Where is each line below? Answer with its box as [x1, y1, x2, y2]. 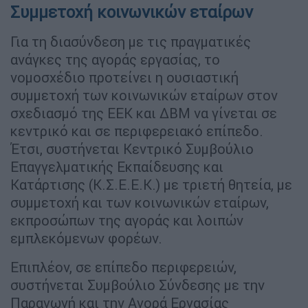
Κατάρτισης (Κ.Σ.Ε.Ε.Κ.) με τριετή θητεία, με [10, 175, 292, 193]
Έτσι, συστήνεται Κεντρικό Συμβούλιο [10, 140, 254, 157]
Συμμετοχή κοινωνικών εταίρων [10, 1, 253, 22]
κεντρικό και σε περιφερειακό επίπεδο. [10, 122, 263, 140]
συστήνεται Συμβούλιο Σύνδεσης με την [10, 276, 265, 294]
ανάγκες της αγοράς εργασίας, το [10, 50, 220, 68]
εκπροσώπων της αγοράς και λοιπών [10, 211, 243, 229]
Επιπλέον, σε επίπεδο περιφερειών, [10, 258, 236, 276]
